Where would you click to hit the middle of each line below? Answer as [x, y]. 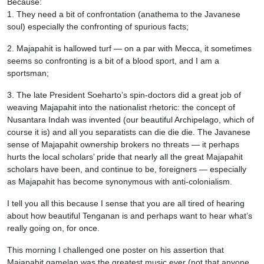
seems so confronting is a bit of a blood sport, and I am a [113, 60]
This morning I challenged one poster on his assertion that [115, 250]
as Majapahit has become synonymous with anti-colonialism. [120, 181]
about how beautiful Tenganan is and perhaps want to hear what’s [130, 215]
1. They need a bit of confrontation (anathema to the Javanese [124, 14]
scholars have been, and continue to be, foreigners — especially [127, 169]
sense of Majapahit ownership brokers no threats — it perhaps [123, 144]
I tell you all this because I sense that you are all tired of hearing [126, 203]
